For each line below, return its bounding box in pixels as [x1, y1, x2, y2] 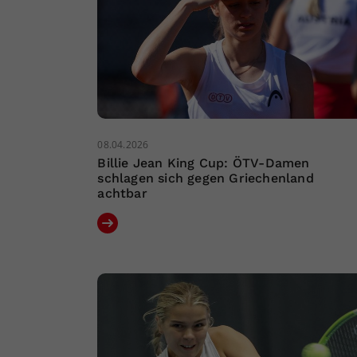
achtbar [97, 186, 147, 202]
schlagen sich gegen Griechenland [97, 171, 314, 186]
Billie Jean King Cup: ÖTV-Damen [97, 155, 310, 171]
